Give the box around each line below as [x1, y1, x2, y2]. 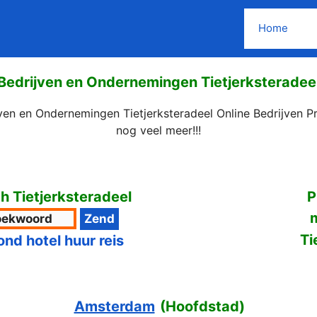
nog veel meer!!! [116, 122, 201, 137]
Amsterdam [74, 297, 155, 315]
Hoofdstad [165, 297, 239, 315]
